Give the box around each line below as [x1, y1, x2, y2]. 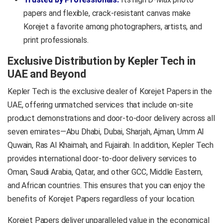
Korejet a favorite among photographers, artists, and [23, 21, 202, 31]
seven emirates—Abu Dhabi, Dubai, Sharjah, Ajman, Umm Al [7, 126, 204, 136]
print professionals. [23, 35, 89, 45]
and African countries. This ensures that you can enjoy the [7, 180, 205, 190]
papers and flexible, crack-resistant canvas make [23, 8, 191, 18]
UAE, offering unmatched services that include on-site [7, 100, 193, 110]
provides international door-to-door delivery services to [7, 153, 197, 163]
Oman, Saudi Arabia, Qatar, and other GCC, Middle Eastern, [7, 167, 203, 177]
